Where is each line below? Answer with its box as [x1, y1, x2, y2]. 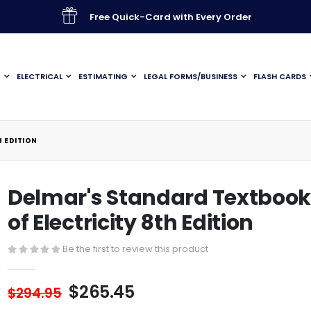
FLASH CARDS [253, 71, 306, 82]
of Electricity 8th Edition [7, 208, 254, 237]
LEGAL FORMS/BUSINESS [144, 71, 237, 82]
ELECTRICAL [17, 71, 62, 82]
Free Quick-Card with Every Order [89, 10, 252, 24]
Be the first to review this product [62, 242, 208, 255]
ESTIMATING [78, 71, 128, 82]
